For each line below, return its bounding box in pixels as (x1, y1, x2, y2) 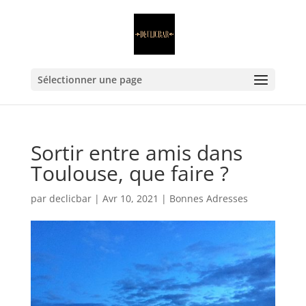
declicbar (48, 192, 92, 205)
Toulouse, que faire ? (30, 159, 229, 187)
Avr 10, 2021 (102, 192, 158, 205)
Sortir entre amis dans (30, 139, 242, 167)
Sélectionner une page (37, 73, 142, 86)
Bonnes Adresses (169, 192, 248, 205)
